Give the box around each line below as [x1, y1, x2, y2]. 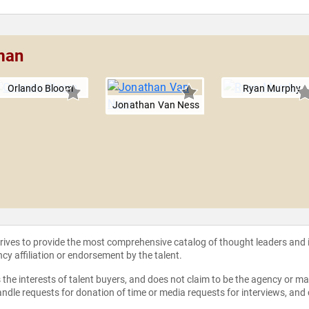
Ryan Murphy [242, 83, 301, 94]
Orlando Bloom [7, 83, 73, 94]
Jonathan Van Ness [112, 99, 199, 111]
